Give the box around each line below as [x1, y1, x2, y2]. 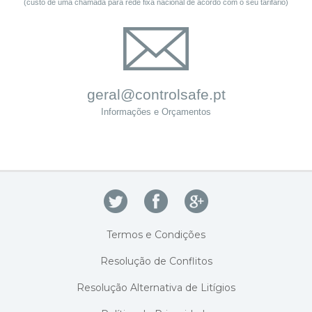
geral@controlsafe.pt [86, 86, 226, 102]
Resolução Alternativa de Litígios [77, 281, 235, 294]
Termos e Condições [107, 228, 205, 241]
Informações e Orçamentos [101, 106, 211, 117]
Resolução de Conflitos [100, 254, 212, 267]
